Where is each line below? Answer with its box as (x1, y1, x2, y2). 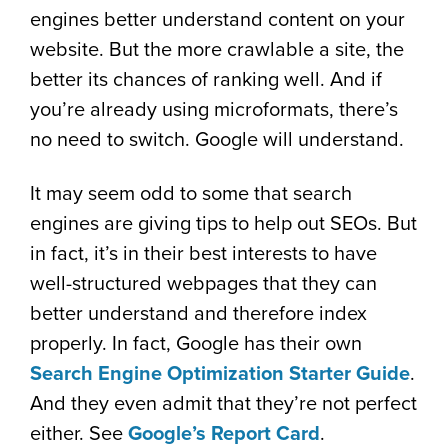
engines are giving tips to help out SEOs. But (30, 212, 417, 236)
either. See (30, 422, 128, 446)
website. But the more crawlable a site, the (30, 38, 404, 62)
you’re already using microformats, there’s (30, 98, 398, 122)
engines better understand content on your (30, 8, 405, 32)
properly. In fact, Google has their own (30, 332, 362, 356)
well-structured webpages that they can (30, 272, 377, 296)
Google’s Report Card (128, 422, 320, 446)
